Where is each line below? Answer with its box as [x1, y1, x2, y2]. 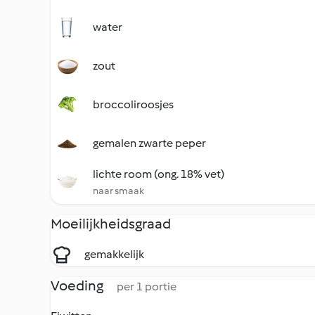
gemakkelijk [84, 247, 144, 261]
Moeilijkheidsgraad [51, 215, 171, 232]
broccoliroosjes [93, 98, 174, 111]
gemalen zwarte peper [93, 136, 206, 150]
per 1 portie [117, 280, 176, 293]
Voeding [51, 277, 105, 294]
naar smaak [93, 185, 144, 197]
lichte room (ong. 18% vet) [93, 167, 224, 181]
